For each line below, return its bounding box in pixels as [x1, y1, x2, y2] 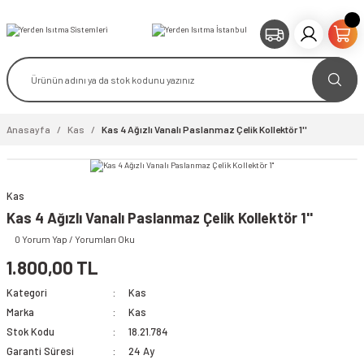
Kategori [6, 286, 47, 299]
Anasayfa [6, 123, 50, 135]
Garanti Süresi [6, 344, 74, 357]
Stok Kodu [6, 325, 54, 338]
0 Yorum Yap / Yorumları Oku [15, 233, 135, 245]
